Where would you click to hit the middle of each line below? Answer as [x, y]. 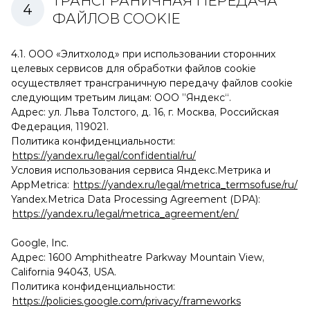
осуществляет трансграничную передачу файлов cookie [152, 83]
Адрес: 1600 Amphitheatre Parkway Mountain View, [138, 258]
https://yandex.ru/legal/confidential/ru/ [104, 156]
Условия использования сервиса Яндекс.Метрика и [141, 171]
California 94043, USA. [64, 272]
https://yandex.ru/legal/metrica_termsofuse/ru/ [185, 185]
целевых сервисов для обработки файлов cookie [134, 69]
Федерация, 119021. [60, 127]
